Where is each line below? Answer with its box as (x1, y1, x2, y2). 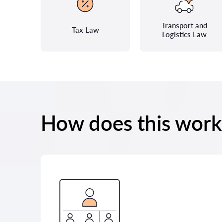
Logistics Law (162, 30, 207, 39)
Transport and (162, 21, 207, 30)
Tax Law (71, 25, 99, 34)
